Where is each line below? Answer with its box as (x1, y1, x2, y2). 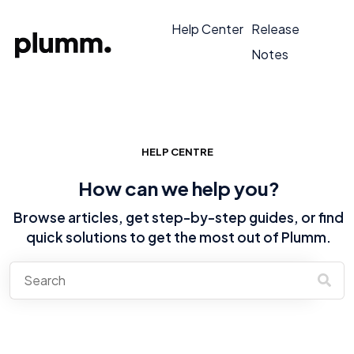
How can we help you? (77, 176, 280, 201)
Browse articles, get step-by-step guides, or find (13, 208, 344, 226)
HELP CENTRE (141, 145, 213, 159)
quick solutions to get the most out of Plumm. (26, 228, 331, 246)
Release (250, 21, 299, 38)
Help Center (171, 21, 243, 38)
